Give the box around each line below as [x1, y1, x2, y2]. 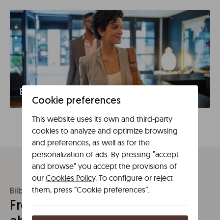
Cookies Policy [45, 172, 95, 182]
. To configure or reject [95, 172, 173, 182]
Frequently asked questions [10, 199, 181, 213]
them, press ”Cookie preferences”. [31, 184, 149, 194]
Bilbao [10, 188, 32, 195]
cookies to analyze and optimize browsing [31, 125, 178, 135]
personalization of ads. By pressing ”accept [31, 149, 179, 159]
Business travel [20, 87, 84, 97]
